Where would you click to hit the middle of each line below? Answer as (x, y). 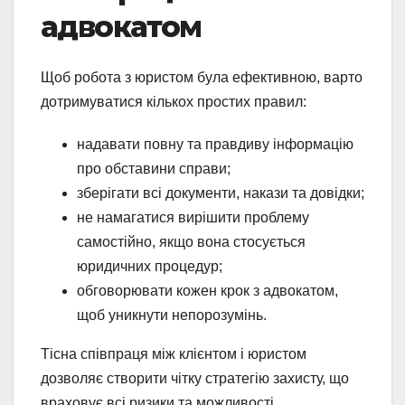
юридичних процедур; (150, 267)
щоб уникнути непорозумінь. (172, 316)
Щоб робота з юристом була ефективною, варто (202, 78)
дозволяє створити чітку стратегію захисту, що (195, 379)
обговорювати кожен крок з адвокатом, (207, 291)
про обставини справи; (154, 169)
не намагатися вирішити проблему (193, 218)
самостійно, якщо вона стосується (191, 242)
